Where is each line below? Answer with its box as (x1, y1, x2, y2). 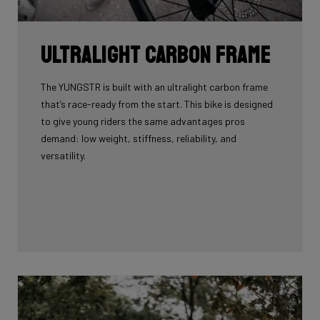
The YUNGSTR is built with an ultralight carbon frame (41, 80, 268, 93)
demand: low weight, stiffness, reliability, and (41, 131, 236, 144)
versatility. (41, 149, 86, 161)
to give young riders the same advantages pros (41, 114, 245, 127)
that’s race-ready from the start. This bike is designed (41, 97, 273, 110)
